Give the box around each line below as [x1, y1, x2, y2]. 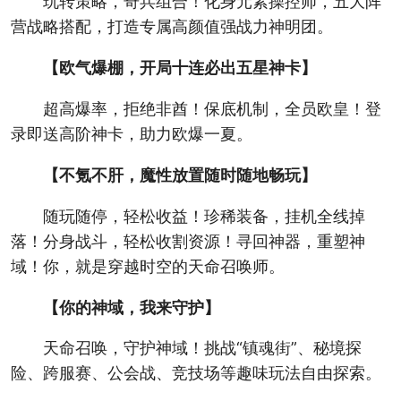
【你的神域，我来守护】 [42, 297, 220, 317]
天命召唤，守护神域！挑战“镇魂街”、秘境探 [42, 338, 362, 358]
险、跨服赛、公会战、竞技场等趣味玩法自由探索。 [10, 363, 381, 383]
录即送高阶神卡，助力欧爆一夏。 [10, 124, 252, 143]
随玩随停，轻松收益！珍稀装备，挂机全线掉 [42, 206, 365, 226]
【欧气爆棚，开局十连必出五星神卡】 [42, 57, 317, 77]
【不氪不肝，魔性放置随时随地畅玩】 [42, 165, 317, 184]
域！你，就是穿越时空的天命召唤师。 [10, 256, 285, 276]
